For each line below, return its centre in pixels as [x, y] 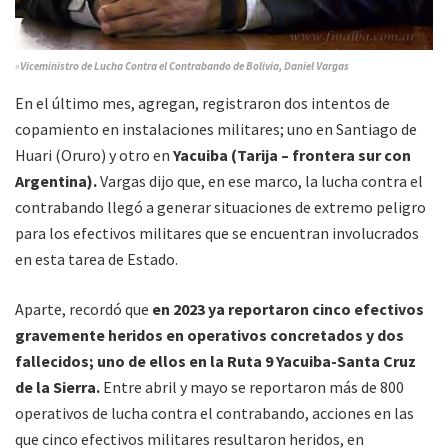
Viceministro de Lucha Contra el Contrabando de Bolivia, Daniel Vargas [184, 66]
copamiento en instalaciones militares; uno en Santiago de [216, 129]
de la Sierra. [59, 387]
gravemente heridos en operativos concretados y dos [209, 335]
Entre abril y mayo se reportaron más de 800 [253, 387]
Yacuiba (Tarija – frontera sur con [292, 155]
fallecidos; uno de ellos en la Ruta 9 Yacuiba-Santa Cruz [215, 361]
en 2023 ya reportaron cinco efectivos [286, 309]
